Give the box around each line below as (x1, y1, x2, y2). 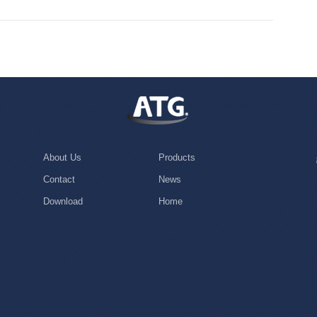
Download (42, 195, 83, 207)
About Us (42, 151, 81, 163)
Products (158, 151, 195, 163)
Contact (42, 173, 75, 185)
